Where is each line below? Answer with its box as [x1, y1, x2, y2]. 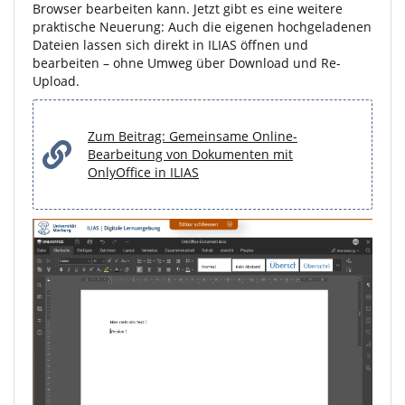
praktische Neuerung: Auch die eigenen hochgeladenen [33, 18, 372, 35]
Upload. [33, 72, 80, 89]
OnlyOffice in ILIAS [88, 164, 199, 181]
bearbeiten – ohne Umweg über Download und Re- [33, 54, 341, 71]
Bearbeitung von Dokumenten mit [88, 146, 293, 163]
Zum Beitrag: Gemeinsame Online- [88, 127, 297, 145]
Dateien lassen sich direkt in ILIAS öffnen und [33, 36, 308, 53]
